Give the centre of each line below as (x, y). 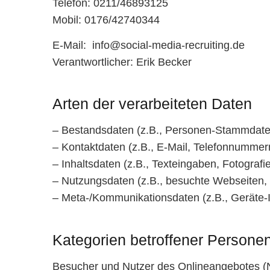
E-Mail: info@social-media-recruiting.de (149, 45)
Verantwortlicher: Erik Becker (122, 62)
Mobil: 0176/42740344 (106, 20)
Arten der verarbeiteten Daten (152, 104)
